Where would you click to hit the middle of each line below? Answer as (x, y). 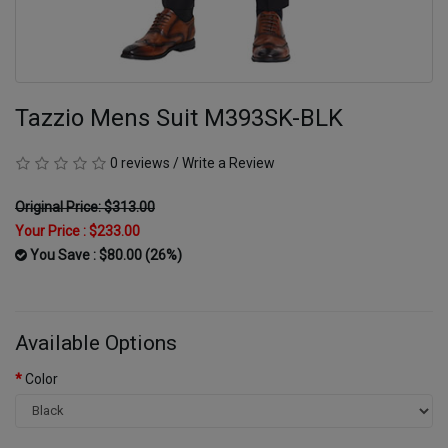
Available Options (96, 342)
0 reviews (140, 162)
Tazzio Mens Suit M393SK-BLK (179, 117)
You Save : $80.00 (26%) (104, 254)
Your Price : (52, 230)
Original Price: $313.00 (85, 206)
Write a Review (228, 162)
